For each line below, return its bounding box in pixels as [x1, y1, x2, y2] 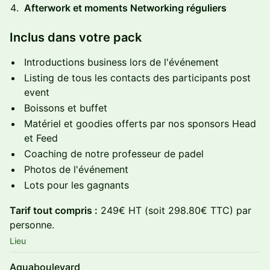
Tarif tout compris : [10, 204, 98, 216]
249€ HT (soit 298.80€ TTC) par [98, 204, 251, 216]
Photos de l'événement [24, 163, 128, 175]
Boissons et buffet [24, 102, 107, 114]
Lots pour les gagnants [24, 179, 129, 191]
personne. [10, 219, 54, 231]
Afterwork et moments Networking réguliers [24, 2, 227, 14]
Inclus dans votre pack [10, 30, 142, 45]
